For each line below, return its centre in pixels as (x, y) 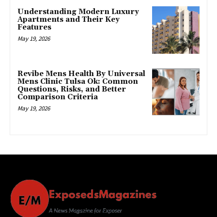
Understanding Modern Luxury (78, 12)
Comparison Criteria (58, 97)
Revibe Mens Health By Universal (81, 74)
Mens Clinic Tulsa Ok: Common (78, 81)
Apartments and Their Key (69, 19)
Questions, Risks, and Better (72, 89)
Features (34, 27)
